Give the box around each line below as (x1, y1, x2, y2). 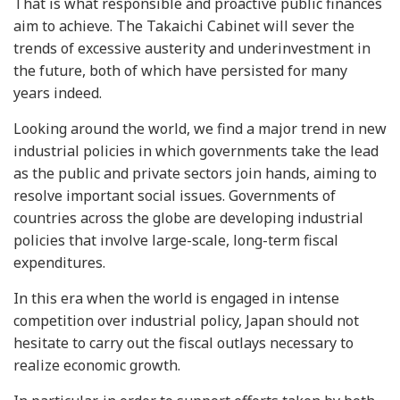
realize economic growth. (13, 355, 180, 375)
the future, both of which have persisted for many (13, 61, 347, 80)
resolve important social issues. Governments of (13, 186, 336, 205)
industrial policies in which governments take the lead (13, 141, 379, 161)
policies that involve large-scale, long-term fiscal (13, 230, 338, 250)
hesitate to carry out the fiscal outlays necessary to (13, 333, 354, 353)
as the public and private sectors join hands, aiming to (13, 163, 377, 183)
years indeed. (13, 83, 102, 103)
